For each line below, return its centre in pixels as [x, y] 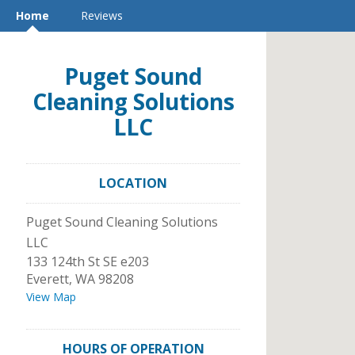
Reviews [102, 15]
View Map [51, 297]
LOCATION [133, 183]
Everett [48, 279]
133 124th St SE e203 [88, 261]
